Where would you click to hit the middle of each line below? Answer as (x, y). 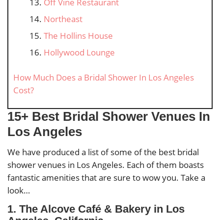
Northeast (63, 19)
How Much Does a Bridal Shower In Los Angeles (104, 77)
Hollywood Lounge (79, 52)
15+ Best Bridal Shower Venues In (109, 116)
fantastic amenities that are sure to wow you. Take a (106, 178)
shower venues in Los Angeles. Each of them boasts (106, 165)
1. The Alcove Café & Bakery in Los (96, 209)
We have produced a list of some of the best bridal (103, 152)
